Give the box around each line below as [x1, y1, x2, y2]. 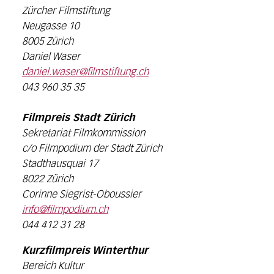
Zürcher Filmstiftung [21, 6, 110, 17]
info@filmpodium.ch [21, 204, 108, 215]
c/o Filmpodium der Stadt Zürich [21, 143, 162, 154]
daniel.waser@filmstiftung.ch [21, 67, 149, 78]
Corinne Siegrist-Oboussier [21, 189, 141, 200]
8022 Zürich [21, 174, 73, 185]
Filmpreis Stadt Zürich [21, 113, 135, 124]
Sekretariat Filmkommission [21, 128, 145, 139]
